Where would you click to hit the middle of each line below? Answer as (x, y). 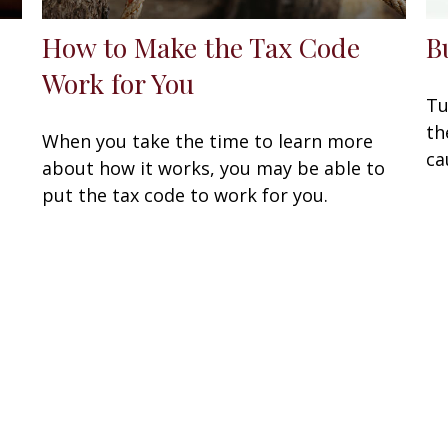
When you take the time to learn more (208, 140)
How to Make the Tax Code (201, 46)
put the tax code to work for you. (185, 194)
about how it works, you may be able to (214, 167)
